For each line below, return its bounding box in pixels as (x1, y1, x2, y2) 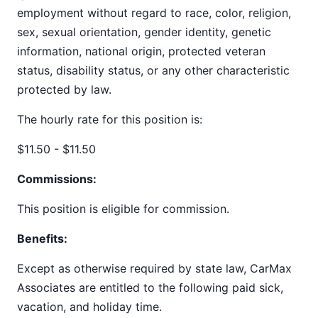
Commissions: (17, 172, 97, 186)
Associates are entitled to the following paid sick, (17, 280, 283, 295)
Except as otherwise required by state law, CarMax (17, 261, 292, 275)
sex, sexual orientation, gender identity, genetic (17, 25, 271, 39)
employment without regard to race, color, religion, (17, 6, 291, 20)
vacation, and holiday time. (17, 300, 162, 314)
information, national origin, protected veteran (17, 44, 265, 58)
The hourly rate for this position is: (17, 112, 202, 126)
